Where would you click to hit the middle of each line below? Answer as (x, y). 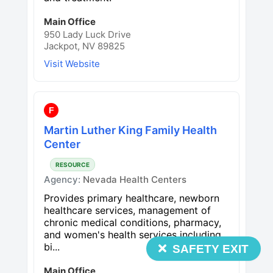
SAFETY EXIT (211, 249)
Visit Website (72, 63)
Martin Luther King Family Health (130, 130)
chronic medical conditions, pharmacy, (133, 222)
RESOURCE (73, 164)
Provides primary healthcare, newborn (132, 198)
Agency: (63, 179)
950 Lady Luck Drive (87, 34)
